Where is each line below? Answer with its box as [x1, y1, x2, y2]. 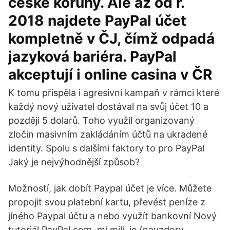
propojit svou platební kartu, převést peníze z [8, 197, 205, 207]
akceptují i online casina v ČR [8, 66, 212, 83]
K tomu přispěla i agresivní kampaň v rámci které [8, 87, 219, 98]
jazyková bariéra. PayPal [8, 48, 177, 65]
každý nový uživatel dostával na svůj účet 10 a [8, 101, 208, 112]
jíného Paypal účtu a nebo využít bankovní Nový [8, 210, 217, 221]
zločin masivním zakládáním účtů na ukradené [8, 129, 207, 140]
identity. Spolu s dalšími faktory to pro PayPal [8, 143, 204, 154]
